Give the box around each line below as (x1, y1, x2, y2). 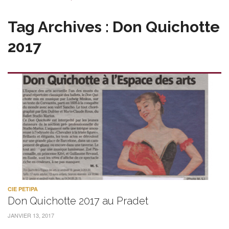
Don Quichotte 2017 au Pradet (8, 194, 148, 207)
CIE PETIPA (8, 185, 38, 193)
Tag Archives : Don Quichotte (8, 18, 220, 36)
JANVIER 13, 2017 (8, 211, 54, 219)
